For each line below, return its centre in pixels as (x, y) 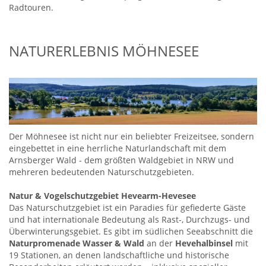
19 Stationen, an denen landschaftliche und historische (119, 255)
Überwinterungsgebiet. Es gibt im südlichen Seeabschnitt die (131, 232)
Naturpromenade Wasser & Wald (77, 243)
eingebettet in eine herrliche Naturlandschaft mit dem (118, 148)
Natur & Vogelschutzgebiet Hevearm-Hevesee (102, 196)
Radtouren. (31, 7)
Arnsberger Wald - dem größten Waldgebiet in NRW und (121, 160)
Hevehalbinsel (204, 243)
